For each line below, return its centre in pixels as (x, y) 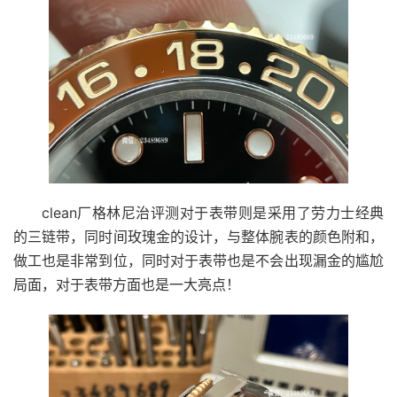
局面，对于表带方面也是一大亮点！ (127, 284)
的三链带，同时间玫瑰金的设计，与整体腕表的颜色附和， (198, 236)
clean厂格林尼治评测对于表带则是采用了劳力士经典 (213, 212)
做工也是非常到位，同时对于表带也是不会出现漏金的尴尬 (198, 260)
